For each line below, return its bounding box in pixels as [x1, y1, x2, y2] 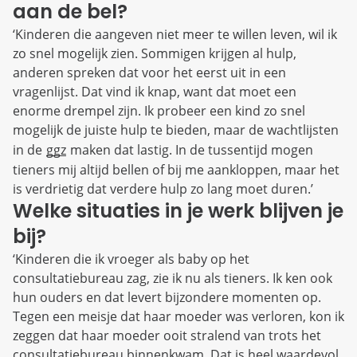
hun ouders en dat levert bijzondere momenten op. [13, 288, 321, 307]
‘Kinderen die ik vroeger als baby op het [13, 250, 249, 269]
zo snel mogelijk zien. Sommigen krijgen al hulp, [13, 45, 296, 63]
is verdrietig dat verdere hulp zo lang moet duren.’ [13, 180, 313, 198]
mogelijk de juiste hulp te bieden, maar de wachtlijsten [13, 121, 339, 139]
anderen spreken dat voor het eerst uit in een [13, 64, 286, 82]
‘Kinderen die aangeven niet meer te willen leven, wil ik [13, 25, 337, 44]
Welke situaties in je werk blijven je [13, 198, 343, 225]
